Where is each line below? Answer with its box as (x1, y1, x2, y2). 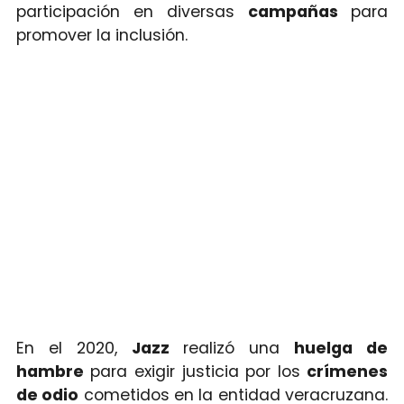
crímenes (307, 360, 389, 382)
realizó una (183, 336, 295, 359)
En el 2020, (15, 336, 132, 359)
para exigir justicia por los (83, 360, 308, 382)
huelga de (294, 336, 389, 359)
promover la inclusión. (15, 23, 188, 46)
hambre (15, 360, 84, 382)
